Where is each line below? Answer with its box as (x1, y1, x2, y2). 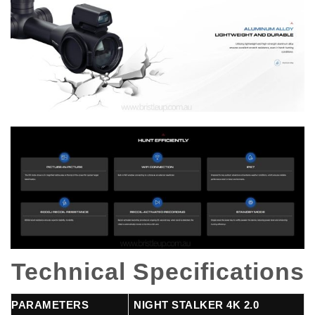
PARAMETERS (11, 300, 89, 311)
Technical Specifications (11, 257, 304, 285)
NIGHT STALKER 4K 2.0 (134, 300, 259, 311)
